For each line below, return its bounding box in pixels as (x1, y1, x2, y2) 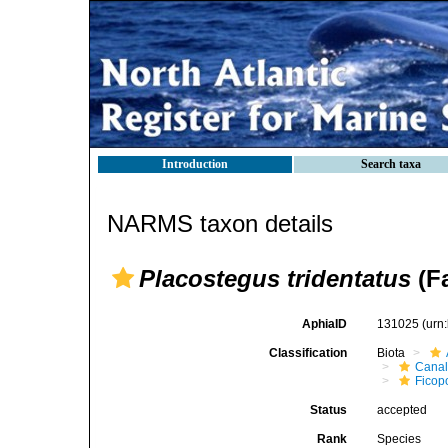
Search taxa (361, 157, 421, 171)
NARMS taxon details (107, 210, 333, 237)
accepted (377, 403, 428, 417)
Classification (269, 346, 348, 360)
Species (377, 432, 422, 446)
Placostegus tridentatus (139, 265, 411, 292)
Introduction (162, 157, 228, 171)
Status (310, 403, 348, 417)
